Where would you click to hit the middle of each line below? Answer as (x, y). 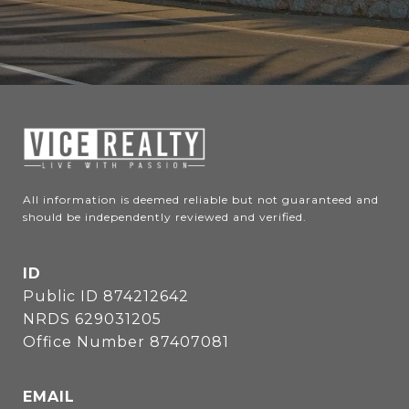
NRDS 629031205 (92, 319)
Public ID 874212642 (106, 296)
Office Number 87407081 (128, 341)
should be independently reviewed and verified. (165, 216)
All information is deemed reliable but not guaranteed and (201, 199)
